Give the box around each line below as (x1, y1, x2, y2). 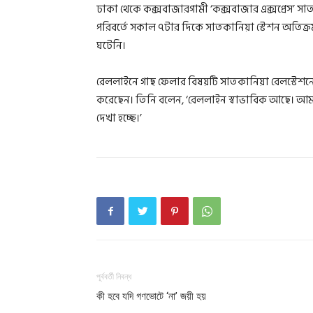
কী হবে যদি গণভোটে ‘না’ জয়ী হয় (96, 290, 206, 303)
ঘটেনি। (96, 37, 126, 55)
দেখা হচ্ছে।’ (96, 110, 142, 128)
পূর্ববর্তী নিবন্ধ (96, 272, 131, 282)
